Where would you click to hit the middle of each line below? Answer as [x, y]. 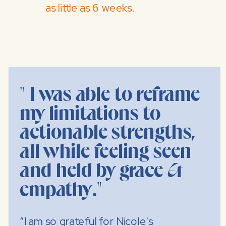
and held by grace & [101, 171]
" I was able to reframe [110, 95]
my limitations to [90, 114]
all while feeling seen [106, 152]
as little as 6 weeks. [90, 8]
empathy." [61, 190]
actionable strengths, [108, 133]
